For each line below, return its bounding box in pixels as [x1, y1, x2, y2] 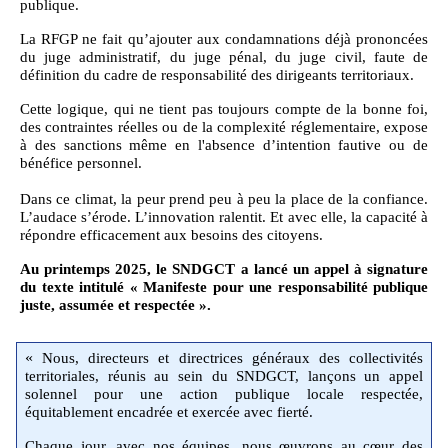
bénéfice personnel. [20, 154, 142, 171]
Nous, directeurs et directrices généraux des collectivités [42, 349, 424, 366]
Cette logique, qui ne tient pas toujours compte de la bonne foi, [20, 100, 428, 117]
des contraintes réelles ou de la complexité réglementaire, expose [20, 118, 428, 135]
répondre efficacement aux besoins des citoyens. [20, 226, 323, 243]
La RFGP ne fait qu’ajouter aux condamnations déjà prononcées [20, 30, 428, 47]
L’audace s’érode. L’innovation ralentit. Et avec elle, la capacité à [20, 208, 428, 225]
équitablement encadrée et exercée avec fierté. [25, 403, 313, 420]
